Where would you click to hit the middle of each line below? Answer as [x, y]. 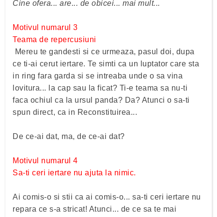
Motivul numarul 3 [45, 27]
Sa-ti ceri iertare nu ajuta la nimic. [74, 172]
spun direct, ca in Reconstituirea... [75, 112]
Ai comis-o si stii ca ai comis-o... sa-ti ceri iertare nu [107, 197]
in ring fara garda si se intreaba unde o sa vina [98, 76]
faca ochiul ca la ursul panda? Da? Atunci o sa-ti [101, 100]
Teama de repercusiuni [54, 39]
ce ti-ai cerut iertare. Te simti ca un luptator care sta [106, 63]
